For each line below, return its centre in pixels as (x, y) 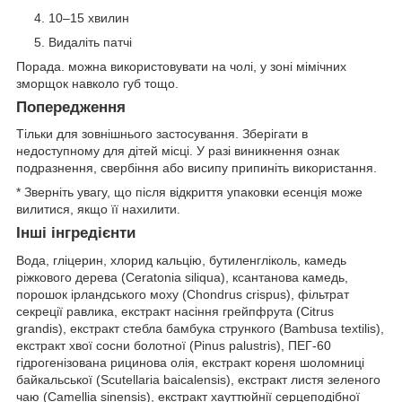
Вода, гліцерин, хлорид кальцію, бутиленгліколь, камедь (181, 261)
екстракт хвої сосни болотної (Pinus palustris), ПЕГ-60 (174, 346)
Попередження (71, 107)
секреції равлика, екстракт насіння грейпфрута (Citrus (175, 312)
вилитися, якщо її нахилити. (98, 210)
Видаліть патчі (90, 42)
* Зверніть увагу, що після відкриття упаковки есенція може (189, 192)
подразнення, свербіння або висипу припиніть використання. (197, 168)
